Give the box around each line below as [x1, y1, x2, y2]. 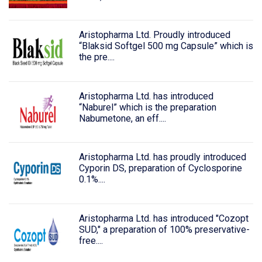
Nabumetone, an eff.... [78, 112, 166, 124]
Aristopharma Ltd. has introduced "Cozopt [78, 213, 249, 225]
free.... [78, 235, 103, 247]
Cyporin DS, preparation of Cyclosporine [78, 163, 242, 174]
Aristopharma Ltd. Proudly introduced [78, 29, 230, 40]
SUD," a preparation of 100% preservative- [78, 224, 250, 236]
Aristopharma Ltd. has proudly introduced [78, 151, 246, 163]
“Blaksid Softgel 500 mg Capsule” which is [78, 40, 253, 51]
